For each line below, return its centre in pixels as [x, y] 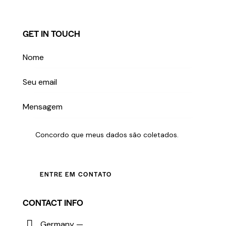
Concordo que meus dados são [90, 134]
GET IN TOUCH [51, 33]
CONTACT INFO [53, 202]
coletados [160, 134]
